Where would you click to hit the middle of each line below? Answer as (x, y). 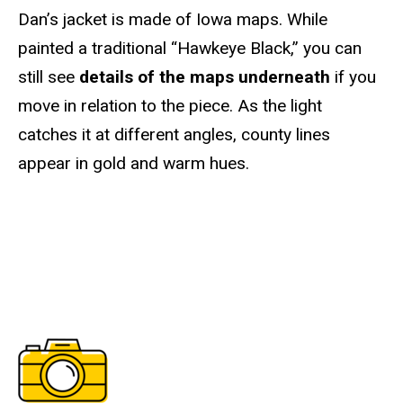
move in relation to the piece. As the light (170, 106)
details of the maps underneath (205, 77)
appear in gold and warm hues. (138, 164)
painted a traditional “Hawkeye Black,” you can (190, 49)
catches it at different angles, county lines (174, 135)
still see (49, 77)
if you (353, 77)
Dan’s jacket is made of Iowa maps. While (173, 20)
